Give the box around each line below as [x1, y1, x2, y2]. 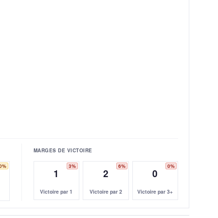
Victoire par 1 [40, 187, 73, 195]
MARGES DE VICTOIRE [33, 146, 92, 154]
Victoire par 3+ [137, 187, 173, 195]
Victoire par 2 [89, 187, 122, 195]
